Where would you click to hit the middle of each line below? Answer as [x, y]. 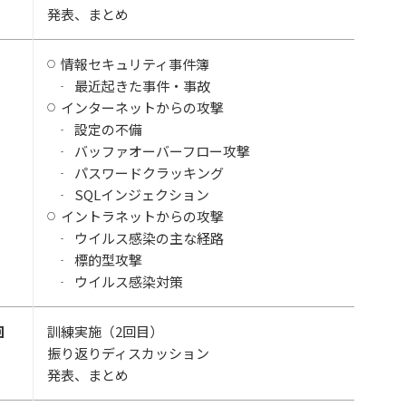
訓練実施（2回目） [105, 331]
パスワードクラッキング [149, 173]
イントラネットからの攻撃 [142, 216]
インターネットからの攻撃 [142, 107]
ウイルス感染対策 [129, 281]
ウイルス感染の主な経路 [149, 238]
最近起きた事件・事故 [142, 86]
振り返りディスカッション [128, 353]
